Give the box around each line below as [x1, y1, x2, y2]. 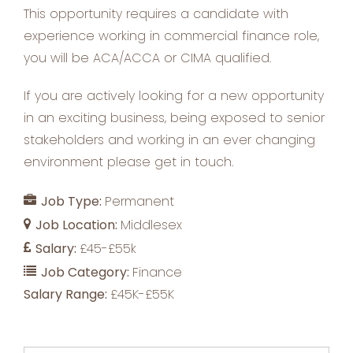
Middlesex [121, 216, 182, 235]
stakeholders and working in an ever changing [24, 131, 315, 150]
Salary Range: [24, 285, 110, 304]
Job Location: [35, 216, 121, 235]
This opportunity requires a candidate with [24, 5, 288, 24]
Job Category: [41, 263, 132, 282]
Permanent [105, 192, 174, 211]
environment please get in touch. [24, 153, 233, 172]
